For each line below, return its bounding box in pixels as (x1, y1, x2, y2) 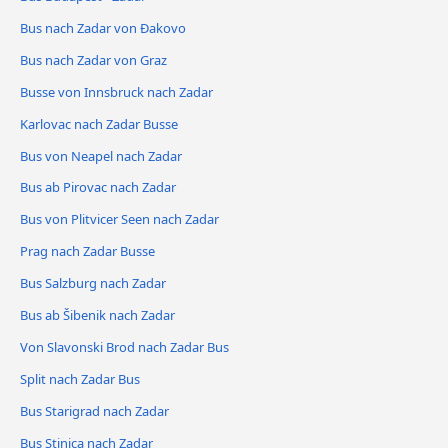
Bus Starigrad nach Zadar (20, 402, 169, 421)
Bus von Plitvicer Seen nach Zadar (20, 210, 219, 229)
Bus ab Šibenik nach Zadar (20, 306, 175, 325)
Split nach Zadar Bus (20, 370, 140, 389)
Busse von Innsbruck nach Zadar (20, 82, 213, 101)
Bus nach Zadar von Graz (20, 50, 167, 69)
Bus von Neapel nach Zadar (20, 146, 182, 165)
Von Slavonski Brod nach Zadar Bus (20, 338, 229, 357)
